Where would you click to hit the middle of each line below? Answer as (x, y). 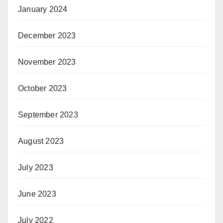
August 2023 (41, 141)
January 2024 (43, 9)
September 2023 (48, 115)
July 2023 (36, 168)
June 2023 (37, 194)
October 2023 (43, 89)
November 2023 (47, 62)
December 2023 (47, 36)
